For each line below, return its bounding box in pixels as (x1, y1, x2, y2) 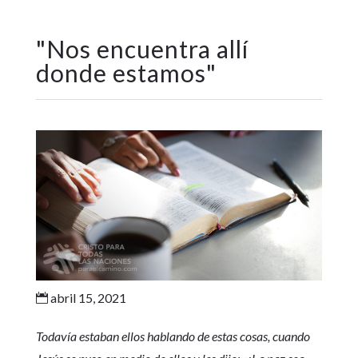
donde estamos (35, 58, 206, 87)
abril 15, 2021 (47, 290, 126, 306)
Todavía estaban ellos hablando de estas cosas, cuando (35, 328, 310, 344)
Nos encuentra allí (46, 34, 249, 63)
